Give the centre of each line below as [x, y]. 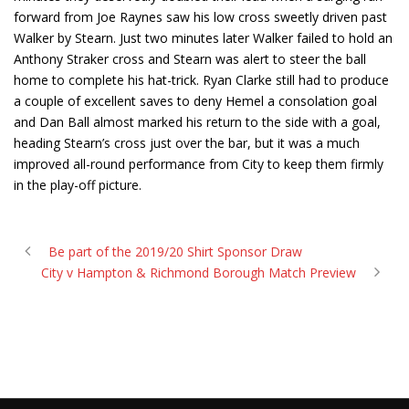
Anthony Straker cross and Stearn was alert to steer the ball [190, 59]
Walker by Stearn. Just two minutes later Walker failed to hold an [203, 38]
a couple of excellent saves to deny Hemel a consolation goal [195, 101]
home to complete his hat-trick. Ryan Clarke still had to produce [201, 80]
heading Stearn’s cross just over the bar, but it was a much [187, 143]
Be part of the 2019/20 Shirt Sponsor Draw [175, 252]
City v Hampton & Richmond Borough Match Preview [199, 273]
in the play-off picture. [78, 185]
